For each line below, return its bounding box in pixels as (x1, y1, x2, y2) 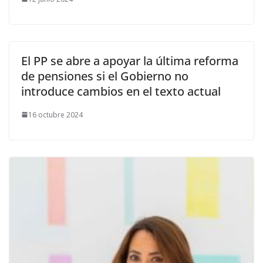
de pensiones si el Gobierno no (21, 68, 188, 84)
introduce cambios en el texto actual (21, 83, 221, 99)
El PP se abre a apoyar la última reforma (21, 52, 238, 69)
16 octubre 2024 (28, 109, 83, 120)
